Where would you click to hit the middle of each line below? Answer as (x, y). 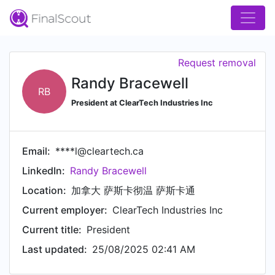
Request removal (217, 63)
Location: (44, 190)
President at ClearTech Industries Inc (142, 103)
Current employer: (65, 210)
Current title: (52, 230)
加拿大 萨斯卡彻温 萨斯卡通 (133, 190)
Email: (36, 151)
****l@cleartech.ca (99, 151)
